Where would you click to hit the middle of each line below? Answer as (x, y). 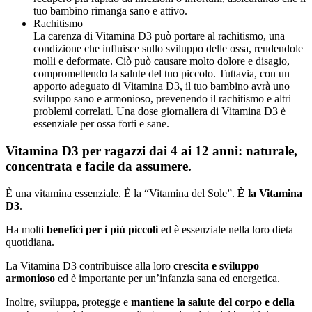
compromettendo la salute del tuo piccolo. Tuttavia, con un (162, 74)
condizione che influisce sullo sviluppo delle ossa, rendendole (168, 49)
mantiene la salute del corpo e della (213, 302)
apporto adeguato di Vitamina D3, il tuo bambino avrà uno (162, 86)
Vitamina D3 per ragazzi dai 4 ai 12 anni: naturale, (151, 151)
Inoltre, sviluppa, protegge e (68, 302)
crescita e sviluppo (216, 265)
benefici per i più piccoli (102, 229)
